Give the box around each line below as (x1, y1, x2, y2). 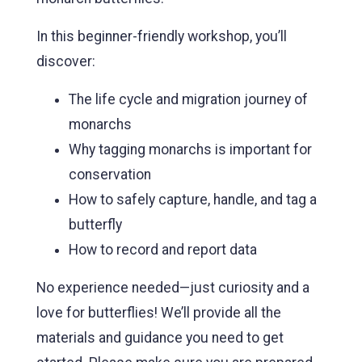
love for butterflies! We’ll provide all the (36, 304, 281, 321)
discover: (36, 53, 95, 69)
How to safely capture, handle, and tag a (69, 191, 317, 208)
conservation (69, 166, 151, 183)
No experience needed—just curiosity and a (36, 279, 309, 296)
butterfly (69, 216, 122, 233)
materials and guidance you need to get (36, 329, 284, 346)
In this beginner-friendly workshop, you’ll (36, 27, 287, 44)
